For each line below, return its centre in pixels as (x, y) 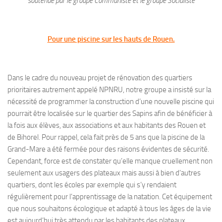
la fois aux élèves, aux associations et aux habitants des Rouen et (107, 126)
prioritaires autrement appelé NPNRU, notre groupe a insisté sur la (109, 90)
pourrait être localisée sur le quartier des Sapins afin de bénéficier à (110, 114)
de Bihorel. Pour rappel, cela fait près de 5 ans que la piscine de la (106, 138)
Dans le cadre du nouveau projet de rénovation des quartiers (100, 78)
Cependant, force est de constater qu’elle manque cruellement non (110, 161)
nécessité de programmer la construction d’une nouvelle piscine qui (111, 102)
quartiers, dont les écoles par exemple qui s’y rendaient (92, 185)
